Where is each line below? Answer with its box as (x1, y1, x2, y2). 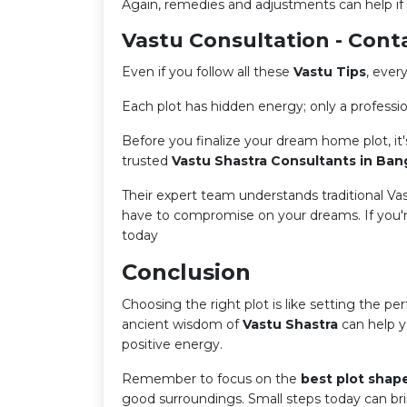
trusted (122, 153, 172, 169)
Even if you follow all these (122, 64, 293, 80)
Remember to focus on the (122, 371, 301, 387)
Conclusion (122, 259, 251, 285)
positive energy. (122, 336, 223, 352)
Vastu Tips (293, 64, 366, 80)
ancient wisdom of (122, 316, 243, 333)
